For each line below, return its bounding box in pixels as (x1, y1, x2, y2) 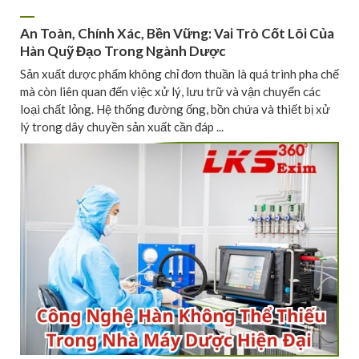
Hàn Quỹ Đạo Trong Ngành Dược (20, 42, 226, 60)
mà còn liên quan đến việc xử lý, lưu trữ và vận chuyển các (20, 83, 321, 99)
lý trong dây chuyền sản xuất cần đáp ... (20, 119, 224, 134)
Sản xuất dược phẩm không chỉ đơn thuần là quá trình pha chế (20, 66, 339, 81)
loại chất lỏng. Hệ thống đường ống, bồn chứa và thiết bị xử (20, 101, 330, 116)
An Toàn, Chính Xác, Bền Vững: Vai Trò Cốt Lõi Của (20, 25, 334, 42)
